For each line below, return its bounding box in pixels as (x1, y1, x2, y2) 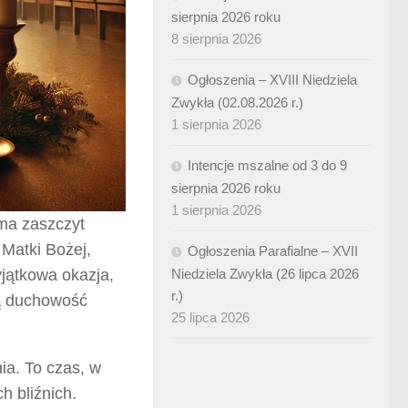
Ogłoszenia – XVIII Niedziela (188, 72, 357, 87)
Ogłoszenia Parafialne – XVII (188, 243, 358, 259)
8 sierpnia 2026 (171, 31, 261, 46)
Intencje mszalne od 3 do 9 (188, 158, 347, 173)
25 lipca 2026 (171, 310, 250, 325)
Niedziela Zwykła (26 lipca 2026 (171, 266, 359, 281)
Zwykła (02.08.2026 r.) (171, 95, 303, 110)
